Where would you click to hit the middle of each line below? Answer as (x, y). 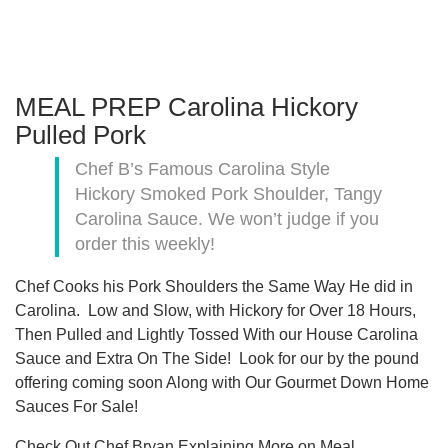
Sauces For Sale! (76, 407)
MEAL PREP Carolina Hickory (186, 107)
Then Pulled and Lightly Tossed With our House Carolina (216, 335)
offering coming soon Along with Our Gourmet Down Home (222, 383)
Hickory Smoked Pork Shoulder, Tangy (228, 194)
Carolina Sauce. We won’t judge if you (227, 219)
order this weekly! (145, 244)
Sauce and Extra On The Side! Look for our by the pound (217, 359)
